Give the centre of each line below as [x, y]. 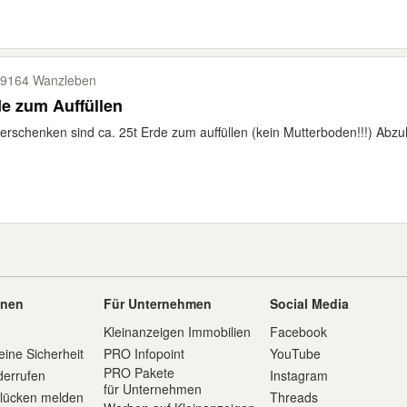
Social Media [310, 303]
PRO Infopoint [144, 353]
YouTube [296, 353]
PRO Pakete [139, 372]
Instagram [299, 375]
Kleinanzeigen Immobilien [177, 332]
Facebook [299, 332]
